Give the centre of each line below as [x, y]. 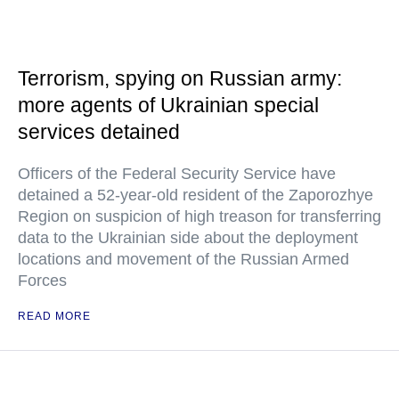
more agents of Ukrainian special [168, 106]
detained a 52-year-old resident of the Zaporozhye [195, 195]
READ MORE [54, 317]
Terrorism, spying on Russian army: [180, 79]
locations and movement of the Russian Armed [183, 260]
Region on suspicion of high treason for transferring [199, 217]
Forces [42, 281]
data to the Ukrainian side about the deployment [188, 238]
